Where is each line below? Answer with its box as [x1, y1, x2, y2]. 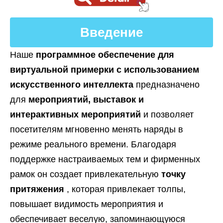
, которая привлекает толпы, [67, 184, 186, 194]
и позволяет [143, 110, 194, 119]
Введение [80, 25, 143, 40]
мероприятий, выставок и [28, 95, 144, 105]
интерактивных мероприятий [10, 110, 143, 119]
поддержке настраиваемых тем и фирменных [10, 154, 200, 164]
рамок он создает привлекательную [10, 169, 161, 179]
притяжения [10, 184, 67, 194]
